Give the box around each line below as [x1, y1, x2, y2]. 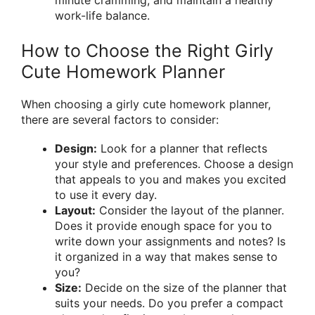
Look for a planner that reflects [97, 141, 267, 156]
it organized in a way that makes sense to [55, 250, 278, 264]
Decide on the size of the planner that [82, 281, 287, 295]
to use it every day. [55, 188, 157, 202]
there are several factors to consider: [21, 112, 219, 127]
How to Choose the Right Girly [21, 40, 274, 62]
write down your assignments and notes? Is [55, 234, 285, 249]
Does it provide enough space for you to [55, 219, 272, 233]
